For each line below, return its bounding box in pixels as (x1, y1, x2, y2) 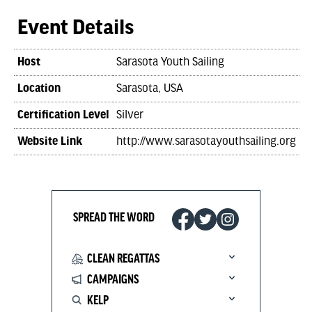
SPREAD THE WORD (73, 210, 155, 225)
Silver (116, 109, 143, 122)
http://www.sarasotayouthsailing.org (116, 135, 296, 148)
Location (17, 82, 61, 95)
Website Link (17, 135, 82, 148)
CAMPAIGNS (87, 273, 139, 287)
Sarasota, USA (116, 82, 183, 95)
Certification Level (17, 109, 109, 122)
